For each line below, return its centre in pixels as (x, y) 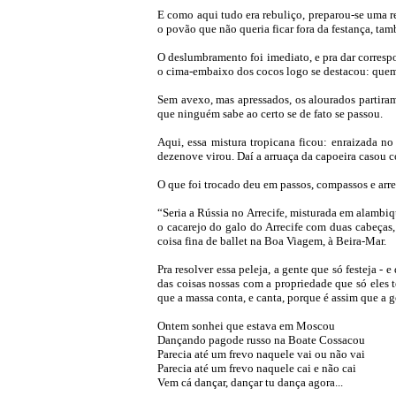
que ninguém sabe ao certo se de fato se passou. (270, 114)
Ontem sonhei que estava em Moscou (246, 326)
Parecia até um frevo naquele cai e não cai (257, 368)
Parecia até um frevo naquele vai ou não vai (261, 354)
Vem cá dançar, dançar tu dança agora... (250, 382)
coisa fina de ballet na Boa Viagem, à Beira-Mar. (272, 241)
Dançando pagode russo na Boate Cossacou (261, 340)
